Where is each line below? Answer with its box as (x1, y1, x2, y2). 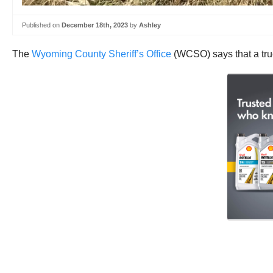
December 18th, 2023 (62, 21, 128, 29)
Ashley (139, 21, 161, 29)
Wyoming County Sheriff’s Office (32, 49, 171, 60)
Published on (22, 21, 62, 29)
